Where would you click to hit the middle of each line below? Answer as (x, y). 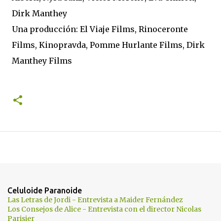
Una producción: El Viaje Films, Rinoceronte (100, 29)
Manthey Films (42, 61)
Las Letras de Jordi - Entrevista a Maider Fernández (95, 200)
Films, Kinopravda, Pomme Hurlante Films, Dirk (108, 45)
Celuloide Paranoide (45, 190)
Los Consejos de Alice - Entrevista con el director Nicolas (104, 209)
